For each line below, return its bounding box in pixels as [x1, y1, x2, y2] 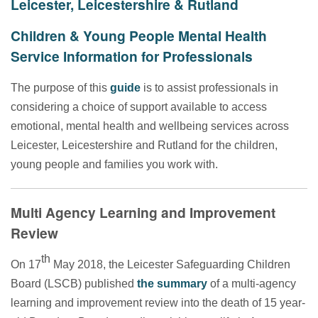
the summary [137, 278, 207, 290]
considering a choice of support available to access [11, 101, 267, 114]
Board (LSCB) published [11, 278, 137, 290]
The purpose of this [11, 82, 110, 94]
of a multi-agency [207, 278, 296, 290]
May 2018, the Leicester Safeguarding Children [53, 258, 290, 271]
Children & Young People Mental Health [11, 26, 267, 46]
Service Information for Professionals [11, 46, 253, 67]
